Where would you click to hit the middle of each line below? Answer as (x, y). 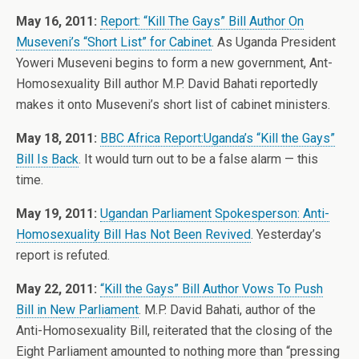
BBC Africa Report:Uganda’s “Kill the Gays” (218, 138)
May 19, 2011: (56, 214)
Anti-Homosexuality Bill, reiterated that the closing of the (174, 331)
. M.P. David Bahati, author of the (227, 310)
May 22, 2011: (56, 289)
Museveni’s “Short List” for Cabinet (114, 42)
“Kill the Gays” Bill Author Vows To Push (212, 289)
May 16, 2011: (56, 21)
